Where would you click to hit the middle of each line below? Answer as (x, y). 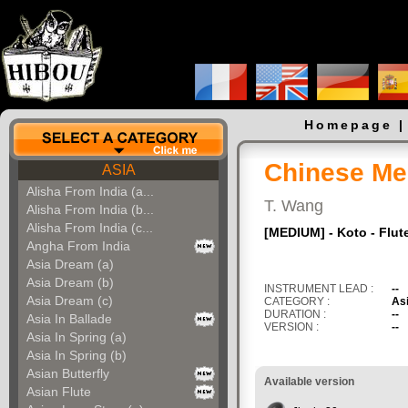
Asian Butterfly (68, 373)
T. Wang (294, 206)
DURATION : (295, 314)
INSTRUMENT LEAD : (319, 289)
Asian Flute (59, 392)
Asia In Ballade (69, 319)
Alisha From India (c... (90, 228)
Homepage (348, 125)
